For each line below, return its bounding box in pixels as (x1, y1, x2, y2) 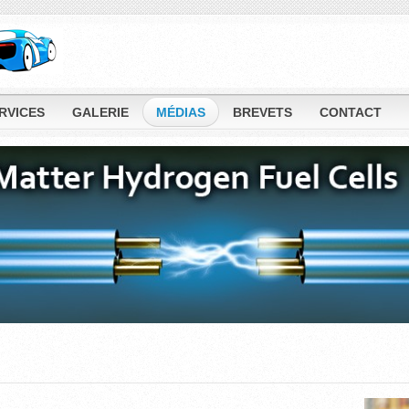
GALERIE (72, 105, 129, 120)
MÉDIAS (156, 105, 205, 120)
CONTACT (320, 105, 382, 120)
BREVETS (233, 105, 292, 120)
